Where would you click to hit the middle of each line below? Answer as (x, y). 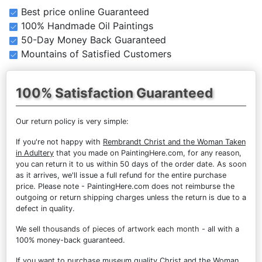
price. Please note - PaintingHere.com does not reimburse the (125, 186)
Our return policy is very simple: (72, 121)
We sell (29, 229)
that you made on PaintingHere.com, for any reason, (148, 153)
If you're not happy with (59, 142)
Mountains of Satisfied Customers (96, 54)
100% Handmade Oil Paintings (87, 25)
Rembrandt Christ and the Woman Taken (174, 142)
